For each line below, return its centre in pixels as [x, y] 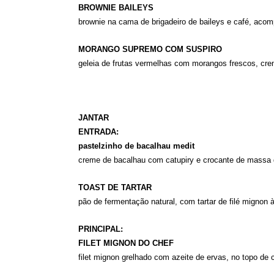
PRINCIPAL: [100, 229]
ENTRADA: [98, 132]
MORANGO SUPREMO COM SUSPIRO [150, 49]
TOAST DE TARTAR [115, 187]
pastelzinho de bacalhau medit [136, 146]
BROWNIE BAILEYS [116, 8]
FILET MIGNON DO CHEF [126, 243]
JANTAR [93, 118]
